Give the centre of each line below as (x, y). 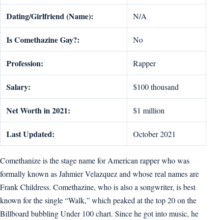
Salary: (18, 87)
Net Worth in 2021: (38, 110)
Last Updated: (30, 134)
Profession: (25, 63)
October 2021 (154, 134)
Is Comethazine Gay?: (43, 40)
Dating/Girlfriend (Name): (50, 16)
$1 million (149, 110)
